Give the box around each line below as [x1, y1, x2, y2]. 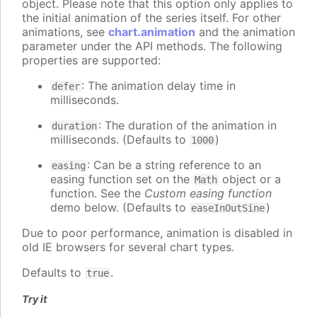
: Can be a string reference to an [87, 158, 261, 173]
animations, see [22, 25, 108, 40]
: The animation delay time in [81, 79, 236, 93]
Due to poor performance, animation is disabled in [22, 226, 292, 241]
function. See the [50, 186, 144, 201]
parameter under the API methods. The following [22, 39, 282, 54]
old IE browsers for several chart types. [22, 240, 234, 255]
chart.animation [108, 25, 195, 40]
